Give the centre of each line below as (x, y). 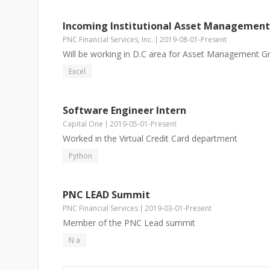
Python (80, 156)
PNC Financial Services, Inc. (108, 39)
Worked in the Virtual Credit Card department (150, 138)
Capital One (83, 124)
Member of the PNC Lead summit (129, 223)
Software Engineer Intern (124, 110)
